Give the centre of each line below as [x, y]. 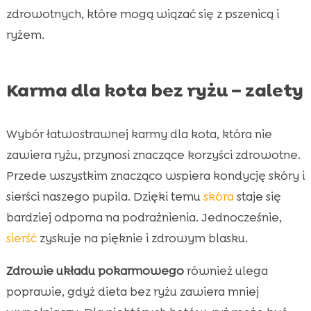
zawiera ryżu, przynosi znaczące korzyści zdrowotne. [153, 154]
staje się [257, 196]
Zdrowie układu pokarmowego [95, 270]
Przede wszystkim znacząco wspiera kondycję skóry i [155, 175]
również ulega [226, 270]
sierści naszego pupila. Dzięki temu [104, 196]
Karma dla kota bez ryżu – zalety [154, 90]
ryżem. [25, 34]
